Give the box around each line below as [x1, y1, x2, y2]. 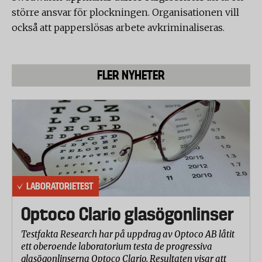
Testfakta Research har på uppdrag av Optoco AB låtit [21, 228, 235, 240]
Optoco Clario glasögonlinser [21, 203, 234, 225]
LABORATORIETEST [26, 180, 93, 192]
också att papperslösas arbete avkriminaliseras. [12, 22, 225, 33]
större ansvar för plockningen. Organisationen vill [12, 6, 239, 18]
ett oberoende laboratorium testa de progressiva [21, 240, 212, 252]
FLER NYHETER [97, 68, 165, 82]
